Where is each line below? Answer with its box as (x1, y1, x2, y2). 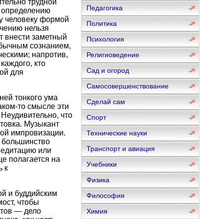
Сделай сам (86, 98, 125, 106)
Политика (86, 20, 117, 27)
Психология (86, 35, 124, 43)
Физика (86, 176, 109, 184)
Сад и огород (86, 66, 129, 74)
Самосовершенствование (86, 82, 169, 90)
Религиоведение (86, 51, 139, 59)
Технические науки (86, 129, 147, 137)
